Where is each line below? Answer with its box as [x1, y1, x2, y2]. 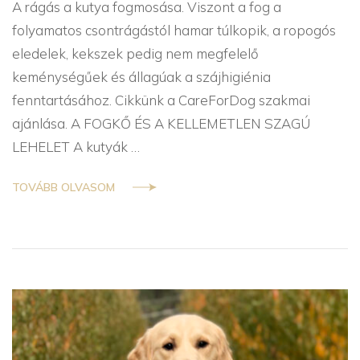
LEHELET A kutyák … [12, 138, 140, 156]
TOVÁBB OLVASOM [12, 179, 115, 194]
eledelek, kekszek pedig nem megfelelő [12, 45, 259, 63]
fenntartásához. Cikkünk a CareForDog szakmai [12, 92, 310, 109]
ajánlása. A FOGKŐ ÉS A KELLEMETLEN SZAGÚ [12, 115, 310, 133]
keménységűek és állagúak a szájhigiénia [12, 68, 271, 86]
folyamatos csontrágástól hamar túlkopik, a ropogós [12, 22, 336, 39]
